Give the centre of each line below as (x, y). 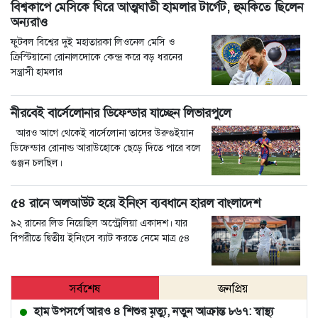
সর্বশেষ (85, 289)
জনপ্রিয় (233, 289)
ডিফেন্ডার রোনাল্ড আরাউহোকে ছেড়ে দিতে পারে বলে (106, 147)
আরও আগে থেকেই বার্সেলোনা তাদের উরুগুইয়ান (102, 132)
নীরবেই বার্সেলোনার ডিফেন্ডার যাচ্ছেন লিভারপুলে (121, 113)
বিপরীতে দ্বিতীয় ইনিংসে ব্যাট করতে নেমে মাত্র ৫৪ (100, 237)
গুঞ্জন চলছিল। (37, 162)
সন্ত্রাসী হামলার (37, 72)
